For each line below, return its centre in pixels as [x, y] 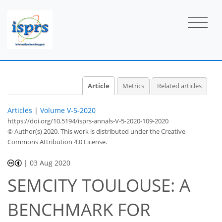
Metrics [133, 86]
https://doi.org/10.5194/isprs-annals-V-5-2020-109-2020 [88, 121]
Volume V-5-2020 [68, 110]
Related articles [179, 86]
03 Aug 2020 [50, 163]
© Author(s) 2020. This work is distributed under [79, 131]
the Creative [167, 131]
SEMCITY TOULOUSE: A [99, 185]
